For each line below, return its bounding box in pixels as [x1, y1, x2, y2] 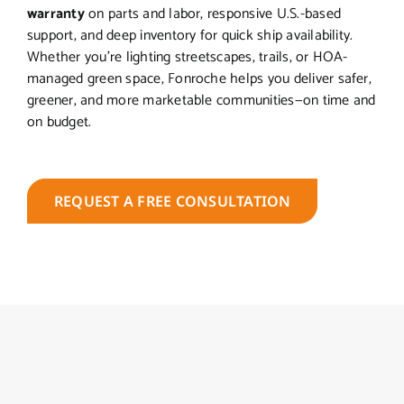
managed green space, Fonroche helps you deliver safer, [27, 67, 372, 92]
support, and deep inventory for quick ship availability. [27, 23, 353, 49]
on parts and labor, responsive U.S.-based [84, 2, 342, 27]
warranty [27, 2, 85, 27]
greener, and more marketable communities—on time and [27, 88, 376, 114]
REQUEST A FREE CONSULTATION [54, 191, 291, 212]
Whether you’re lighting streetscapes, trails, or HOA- [27, 45, 348, 70]
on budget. [27, 110, 92, 135]
